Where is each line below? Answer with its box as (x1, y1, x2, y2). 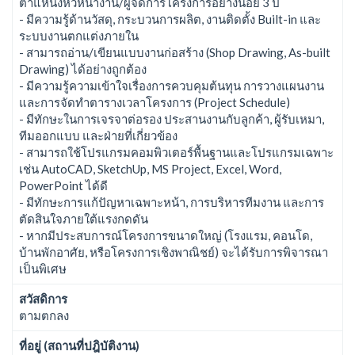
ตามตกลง (19, 307, 69, 323)
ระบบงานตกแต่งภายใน (19, 28, 139, 43)
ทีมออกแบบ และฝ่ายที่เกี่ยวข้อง (19, 128, 177, 143)
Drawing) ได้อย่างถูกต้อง (19, 61, 147, 76)
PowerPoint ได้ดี (19, 177, 108, 193)
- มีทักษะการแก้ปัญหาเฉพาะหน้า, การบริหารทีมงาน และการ (19, 194, 324, 209)
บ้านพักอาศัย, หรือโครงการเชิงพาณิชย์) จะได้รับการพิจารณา (19, 244, 328, 259)
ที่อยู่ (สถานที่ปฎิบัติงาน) (19, 338, 139, 353)
